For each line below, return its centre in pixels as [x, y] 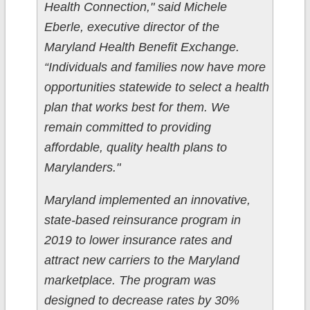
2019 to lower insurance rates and [138, 240]
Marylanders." [82, 168]
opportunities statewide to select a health [156, 88]
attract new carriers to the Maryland [142, 261]
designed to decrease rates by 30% [142, 301]
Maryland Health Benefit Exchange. [142, 47]
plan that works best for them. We [137, 108]
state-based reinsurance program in [142, 220]
